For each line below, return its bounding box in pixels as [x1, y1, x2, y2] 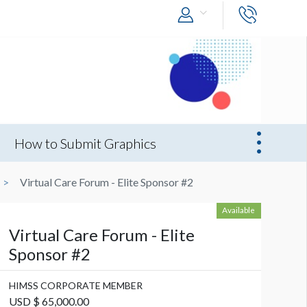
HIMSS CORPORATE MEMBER [8, 279, 143, 291]
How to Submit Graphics [14, 134, 156, 151]
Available [222, 204, 256, 214]
